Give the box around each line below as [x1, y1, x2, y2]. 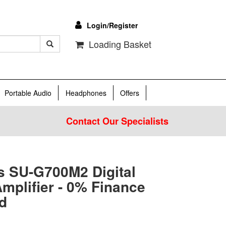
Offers [120, 88, 139, 98]
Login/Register [86, 20, 138, 30]
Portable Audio [5, 88, 51, 98]
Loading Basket [83, 37, 151, 50]
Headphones [66, 88, 106, 98]
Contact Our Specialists [66, 114, 168, 128]
